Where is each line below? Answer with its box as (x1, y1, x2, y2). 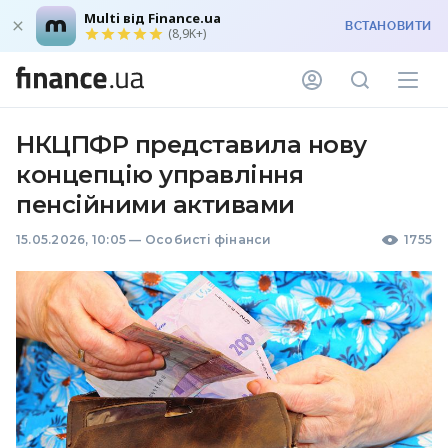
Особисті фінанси (144, 232, 272, 247)
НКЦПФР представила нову (16, 130, 367, 159)
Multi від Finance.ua (84, 9, 221, 27)
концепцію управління (16, 160, 304, 189)
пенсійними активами (16, 190, 295, 219)
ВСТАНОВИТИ (345, 19, 432, 33)
